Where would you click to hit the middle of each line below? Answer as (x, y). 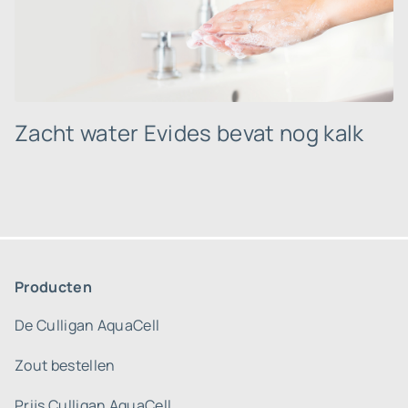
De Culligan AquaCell (87, 325)
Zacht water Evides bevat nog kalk (189, 133)
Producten (53, 287)
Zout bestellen (65, 365)
